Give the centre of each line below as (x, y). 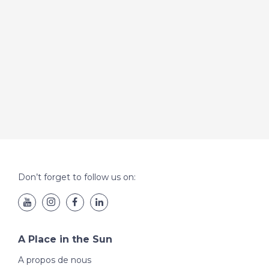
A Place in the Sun (65, 239)
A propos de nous (55, 260)
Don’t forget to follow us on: (77, 177)
